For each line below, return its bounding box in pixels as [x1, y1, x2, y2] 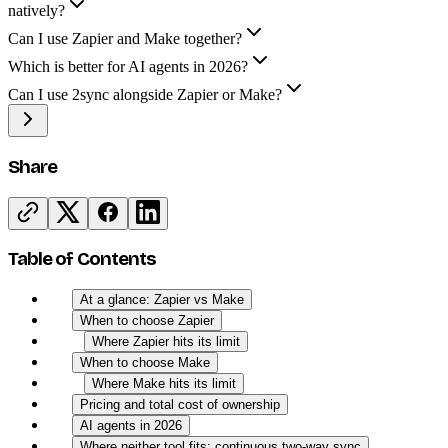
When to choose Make [80, 354, 210, 370]
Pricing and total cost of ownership [80, 396, 280, 412]
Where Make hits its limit [92, 375, 236, 391]
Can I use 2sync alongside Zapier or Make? [8, 86, 282, 104]
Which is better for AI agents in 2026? [8, 58, 248, 76]
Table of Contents [8, 248, 157, 271]
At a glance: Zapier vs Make [80, 291, 244, 307]
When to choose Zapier [80, 312, 214, 328]
